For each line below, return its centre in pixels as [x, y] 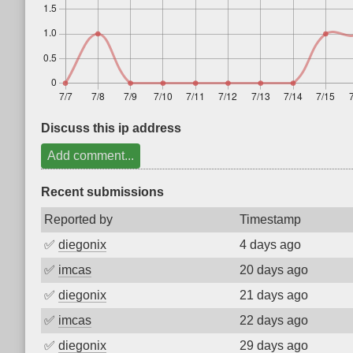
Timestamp [270, 219]
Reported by [78, 219]
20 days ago [274, 270]
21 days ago [274, 295]
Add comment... [91, 156]
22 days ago [274, 320]
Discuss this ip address [111, 128]
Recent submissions [102, 192]
